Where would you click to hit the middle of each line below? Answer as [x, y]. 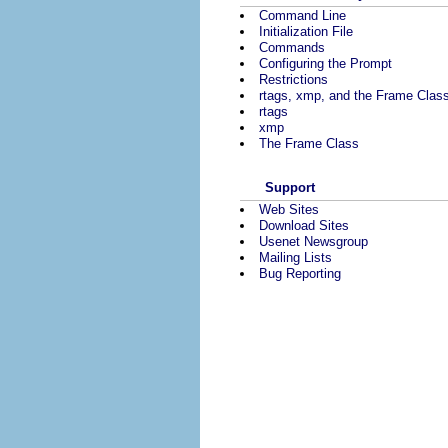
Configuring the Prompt [325, 63]
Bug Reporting [300, 274]
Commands [292, 47]
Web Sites [289, 210]
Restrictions [293, 79]
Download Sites [304, 226]
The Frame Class [309, 143]
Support [290, 188]
